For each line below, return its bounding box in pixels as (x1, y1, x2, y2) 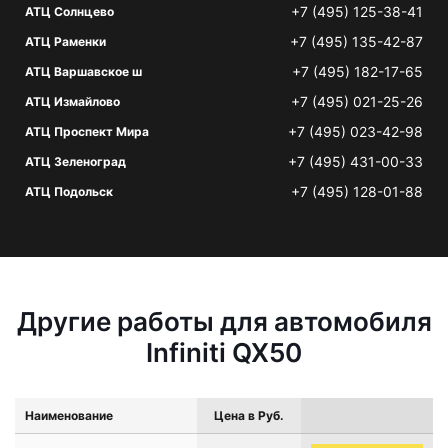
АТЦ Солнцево (25, 4, 114, 19)
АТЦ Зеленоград (25, 154, 126, 169)
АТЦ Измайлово (25, 94, 120, 109)
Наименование (25, 408, 113, 423)
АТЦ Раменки (25, 34, 106, 49)
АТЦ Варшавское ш (25, 64, 142, 79)
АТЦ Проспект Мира (25, 124, 149, 139)
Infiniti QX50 (146, 337, 302, 368)
